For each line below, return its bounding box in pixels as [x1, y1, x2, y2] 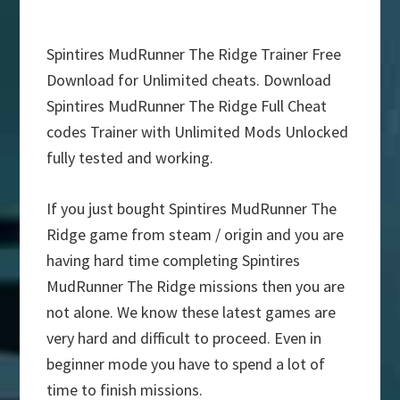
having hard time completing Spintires [46, 250, 301, 271]
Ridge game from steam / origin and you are [46, 224, 345, 246]
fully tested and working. [46, 147, 214, 169]
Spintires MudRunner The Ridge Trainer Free [46, 44, 342, 65]
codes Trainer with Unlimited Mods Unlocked [46, 121, 349, 143]
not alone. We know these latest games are [46, 302, 337, 323]
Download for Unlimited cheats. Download [46, 70, 332, 91]
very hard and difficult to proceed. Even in [46, 328, 322, 349]
